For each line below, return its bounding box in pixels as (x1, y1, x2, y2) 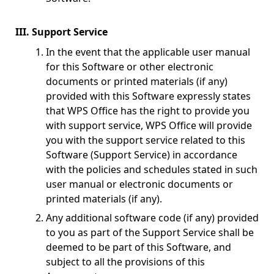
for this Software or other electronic (46, 60, 213, 73)
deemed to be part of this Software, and (46, 240, 231, 254)
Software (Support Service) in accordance (46, 148, 237, 161)
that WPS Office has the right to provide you (46, 104, 250, 117)
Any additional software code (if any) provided (46, 211, 259, 224)
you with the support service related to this (46, 133, 245, 147)
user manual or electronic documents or (46, 177, 233, 191)
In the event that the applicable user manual (46, 45, 250, 59)
